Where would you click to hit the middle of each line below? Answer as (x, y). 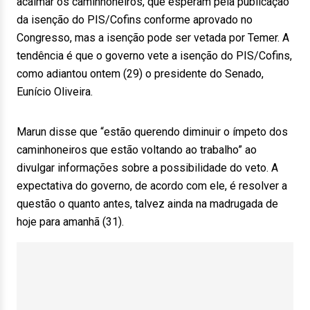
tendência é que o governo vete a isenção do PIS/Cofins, (154, 56)
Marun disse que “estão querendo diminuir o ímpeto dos (152, 132)
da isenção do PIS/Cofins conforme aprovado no (135, 20)
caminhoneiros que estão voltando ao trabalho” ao (137, 150)
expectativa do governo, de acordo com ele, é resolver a (152, 186)
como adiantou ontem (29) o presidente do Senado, (140, 74)
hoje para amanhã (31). (70, 222)
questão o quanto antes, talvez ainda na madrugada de (147, 204)
